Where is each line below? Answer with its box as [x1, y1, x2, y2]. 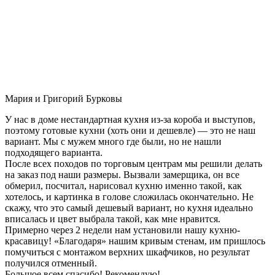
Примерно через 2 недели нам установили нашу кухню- [5, 224, 240, 235]
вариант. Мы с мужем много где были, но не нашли [5, 136, 222, 147]
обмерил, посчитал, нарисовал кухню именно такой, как [5, 180, 242, 191]
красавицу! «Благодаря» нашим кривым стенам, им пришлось [5, 235, 265, 246]
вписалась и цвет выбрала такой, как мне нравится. [5, 213, 220, 224]
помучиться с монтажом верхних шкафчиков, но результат [5, 246, 250, 257]
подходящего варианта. [5, 147, 103, 158]
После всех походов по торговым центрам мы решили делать [5, 158, 262, 169]
